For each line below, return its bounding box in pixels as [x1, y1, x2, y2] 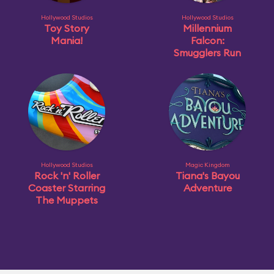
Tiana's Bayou [175, 169, 240, 182]
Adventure [183, 182, 232, 194]
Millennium [183, 22, 232, 34]
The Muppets [35, 194, 98, 206]
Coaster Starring [28, 182, 105, 194]
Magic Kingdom [185, 161, 230, 169]
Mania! [51, 34, 83, 46]
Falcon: [190, 34, 224, 46]
